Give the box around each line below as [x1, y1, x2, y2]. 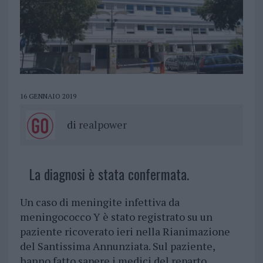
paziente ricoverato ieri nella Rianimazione [19, 224, 230, 239]
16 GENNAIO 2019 [19, 92, 76, 101]
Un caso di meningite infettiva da [19, 195, 180, 210]
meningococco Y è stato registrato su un [19, 210, 213, 224]
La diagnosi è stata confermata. [28, 163, 189, 185]
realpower [78, 117, 127, 132]
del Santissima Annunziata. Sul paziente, [19, 239, 215, 254]
